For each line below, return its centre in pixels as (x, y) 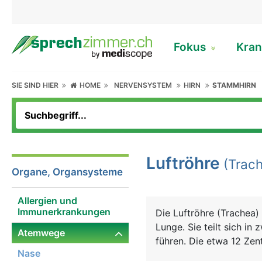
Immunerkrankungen (64, 212)
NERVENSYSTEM (143, 85)
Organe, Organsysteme (67, 172)
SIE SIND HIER (37, 85)
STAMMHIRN (235, 85)
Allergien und (47, 201)
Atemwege (41, 233)
